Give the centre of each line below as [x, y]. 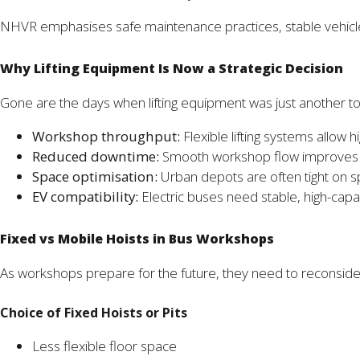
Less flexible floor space [104, 346]
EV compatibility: [85, 197]
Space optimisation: [95, 177]
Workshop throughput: [106, 137]
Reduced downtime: [96, 157]
